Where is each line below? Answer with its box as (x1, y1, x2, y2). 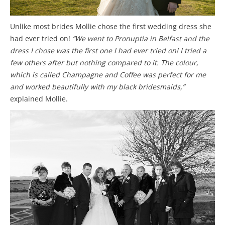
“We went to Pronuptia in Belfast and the (72, 33, 209, 43)
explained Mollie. (10, 93, 68, 103)
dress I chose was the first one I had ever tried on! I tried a (10, 45, 206, 55)
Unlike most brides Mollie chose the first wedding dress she (10, 21, 211, 31)
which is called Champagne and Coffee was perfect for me (10, 69, 206, 79)
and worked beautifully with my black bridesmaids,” (10, 81, 185, 91)
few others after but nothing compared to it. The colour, (10, 57, 198, 67)
